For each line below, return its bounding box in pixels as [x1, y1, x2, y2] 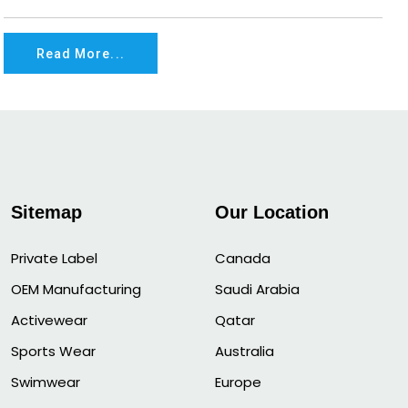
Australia [215, 342, 274, 362]
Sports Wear [11, 342, 96, 362]
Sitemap [11, 202, 82, 223]
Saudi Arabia [215, 280, 300, 300]
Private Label [11, 249, 97, 269]
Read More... [36, 46, 125, 61]
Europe [215, 372, 261, 393]
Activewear [11, 311, 87, 331]
